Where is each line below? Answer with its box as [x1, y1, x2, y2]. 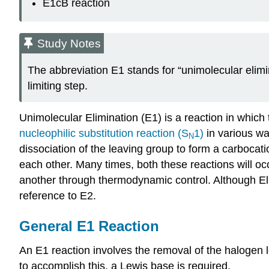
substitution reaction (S [76, 127, 189, 140]
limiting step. [28, 80, 88, 92]
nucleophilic [19, 127, 76, 140]
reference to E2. [19, 190, 96, 202]
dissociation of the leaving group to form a [19, 143, 222, 156]
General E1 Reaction [19, 218, 159, 235]
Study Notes [37, 37, 101, 50]
